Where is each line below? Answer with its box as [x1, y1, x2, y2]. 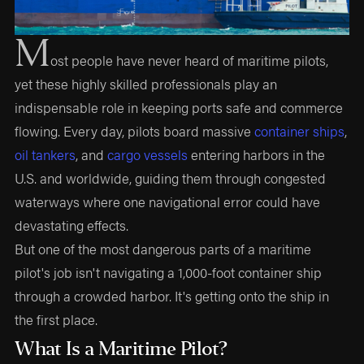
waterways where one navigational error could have [15, 192, 321, 212]
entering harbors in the [188, 145, 326, 165]
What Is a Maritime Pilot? [15, 337, 227, 362]
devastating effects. [15, 215, 129, 236]
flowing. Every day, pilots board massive [15, 121, 255, 141]
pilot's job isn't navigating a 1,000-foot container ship [15, 262, 323, 283]
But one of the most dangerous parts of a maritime [15, 239, 312, 259]
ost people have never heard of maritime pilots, [50, 50, 329, 71]
